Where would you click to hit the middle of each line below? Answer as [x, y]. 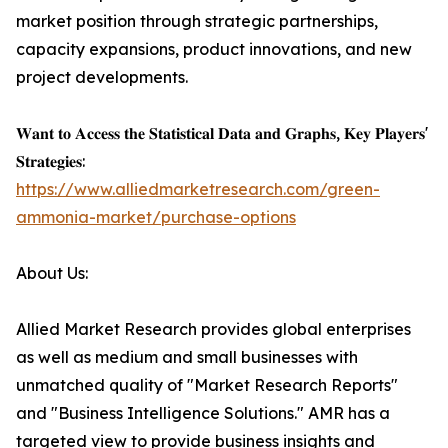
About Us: [52, 273]
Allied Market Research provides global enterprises [213, 329]
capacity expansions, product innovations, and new [214, 49]
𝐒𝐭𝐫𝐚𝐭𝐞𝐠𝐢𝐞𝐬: [50, 161]
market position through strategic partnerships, [197, 21]
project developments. [102, 77]
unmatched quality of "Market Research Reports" [207, 385]
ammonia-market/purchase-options [156, 217]
